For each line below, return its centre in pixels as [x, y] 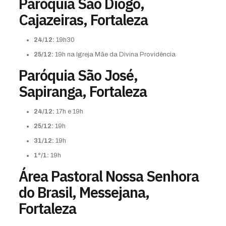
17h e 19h [69, 111]
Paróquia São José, [78, 75]
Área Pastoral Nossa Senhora [108, 176]
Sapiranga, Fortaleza [82, 91]
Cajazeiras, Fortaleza [83, 19]
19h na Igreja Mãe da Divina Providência [114, 54]
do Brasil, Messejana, [84, 192]
